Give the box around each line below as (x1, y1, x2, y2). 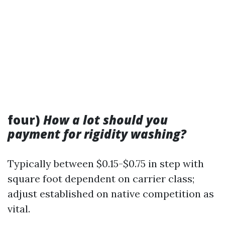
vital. (8, 202, 30, 215)
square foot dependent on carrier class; (8, 172, 194, 185)
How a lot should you (43, 111, 168, 128)
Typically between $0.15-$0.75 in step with (8, 157, 204, 170)
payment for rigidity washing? (8, 126, 186, 142)
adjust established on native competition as (8, 187, 214, 200)
